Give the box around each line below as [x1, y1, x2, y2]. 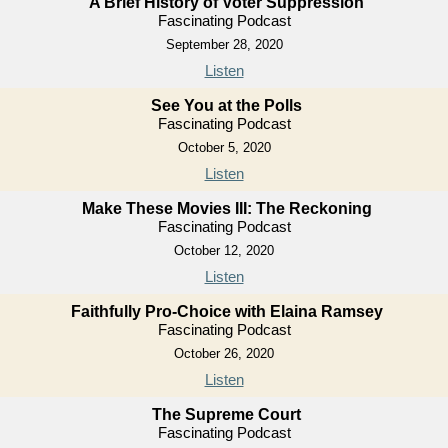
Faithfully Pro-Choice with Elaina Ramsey [70, 303, 383, 320]
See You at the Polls [151, 97, 302, 114]
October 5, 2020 [177, 140, 271, 155]
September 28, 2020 [165, 37, 283, 52]
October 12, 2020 [174, 243, 274, 258]
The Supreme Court [152, 406, 301, 423]
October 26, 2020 [174, 346, 274, 361]
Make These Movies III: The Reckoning [81, 200, 372, 217]
